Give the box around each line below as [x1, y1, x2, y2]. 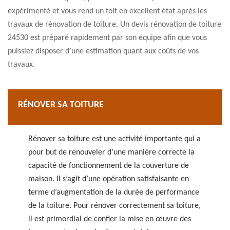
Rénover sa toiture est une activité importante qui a [28, 135, 201, 143]
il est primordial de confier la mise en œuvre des [28, 215, 191, 223]
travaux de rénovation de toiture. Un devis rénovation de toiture [8, 21, 221, 29]
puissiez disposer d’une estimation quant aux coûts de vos [8, 47, 199, 55]
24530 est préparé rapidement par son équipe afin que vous [8, 34, 207, 42]
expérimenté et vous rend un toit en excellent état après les [8, 7, 207, 15]
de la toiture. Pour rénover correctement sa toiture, [28, 202, 201, 210]
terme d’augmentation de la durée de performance [28, 188, 199, 197]
